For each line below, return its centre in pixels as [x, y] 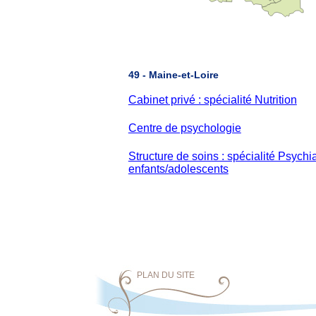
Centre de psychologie [184, 128]
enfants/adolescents [178, 169]
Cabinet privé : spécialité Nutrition [212, 100]
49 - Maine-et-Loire [173, 75]
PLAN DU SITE [166, 275]
